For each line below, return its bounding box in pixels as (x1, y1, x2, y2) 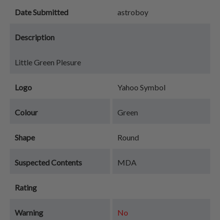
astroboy (117, 7, 148, 17)
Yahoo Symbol (117, 82, 165, 92)
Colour (15, 108, 38, 117)
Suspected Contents (15, 158, 82, 167)
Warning (15, 208, 43, 217)
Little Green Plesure (15, 57, 81, 67)
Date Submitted (15, 7, 68, 17)
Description (15, 32, 55, 42)
